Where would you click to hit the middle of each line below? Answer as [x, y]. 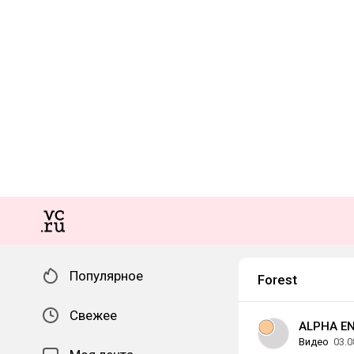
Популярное [106, 276]
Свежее [93, 315]
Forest [277, 280]
